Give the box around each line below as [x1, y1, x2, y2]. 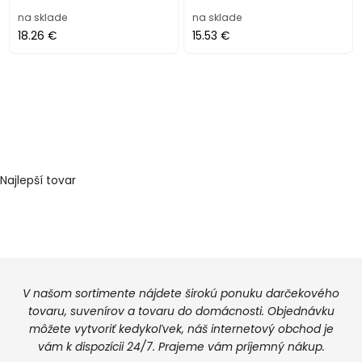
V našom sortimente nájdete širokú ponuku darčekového [23, 285, 339, 301]
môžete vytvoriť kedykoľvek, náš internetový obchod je [28, 321, 334, 337]
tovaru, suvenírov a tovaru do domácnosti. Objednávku [27, 303, 335, 319]
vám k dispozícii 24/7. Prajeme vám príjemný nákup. [37, 339, 325, 355]
